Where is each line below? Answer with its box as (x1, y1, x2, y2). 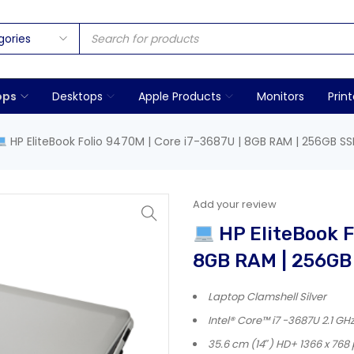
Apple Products (138, 88, 221, 104)
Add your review (193, 197, 277, 212)
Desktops (52, 88, 103, 104)
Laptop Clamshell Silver (208, 289, 326, 304)
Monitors (257, 88, 304, 104)
